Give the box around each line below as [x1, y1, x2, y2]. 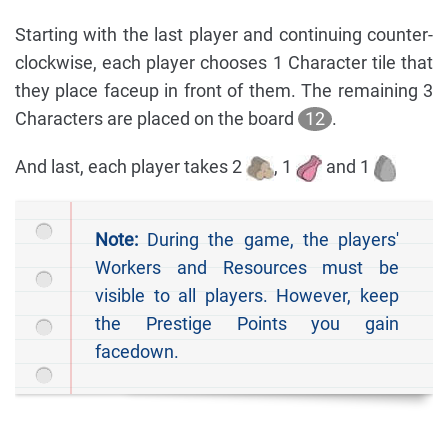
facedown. [95, 340, 179, 362]
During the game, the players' [138, 228, 399, 250]
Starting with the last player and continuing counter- [15, 23, 433, 45]
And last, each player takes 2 [15, 155, 246, 177]
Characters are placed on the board [15, 107, 298, 129]
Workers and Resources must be [95, 256, 399, 278]
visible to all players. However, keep [95, 284, 399, 306]
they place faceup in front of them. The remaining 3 [15, 79, 433, 101]
